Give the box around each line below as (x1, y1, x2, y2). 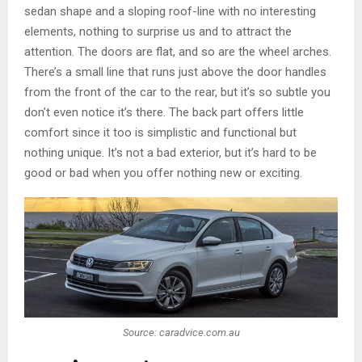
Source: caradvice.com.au (122, 326, 240, 339)
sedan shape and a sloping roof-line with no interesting (24, 4, 316, 19)
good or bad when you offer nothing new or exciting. (24, 166, 302, 181)
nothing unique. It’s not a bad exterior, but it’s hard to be (24, 145, 317, 161)
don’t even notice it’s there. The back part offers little (24, 105, 304, 120)
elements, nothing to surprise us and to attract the (24, 24, 292, 40)
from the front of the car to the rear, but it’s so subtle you (24, 85, 330, 100)
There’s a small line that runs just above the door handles (24, 65, 326, 80)
